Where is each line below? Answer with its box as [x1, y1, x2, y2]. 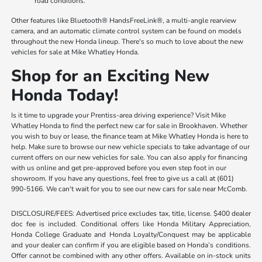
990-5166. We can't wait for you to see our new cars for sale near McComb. [11, 184, 248, 194]
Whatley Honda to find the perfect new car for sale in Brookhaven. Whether [11, 120, 248, 130]
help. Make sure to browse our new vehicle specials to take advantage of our [11, 142, 250, 151]
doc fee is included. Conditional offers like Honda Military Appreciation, [11, 219, 251, 229]
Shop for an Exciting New [11, 64, 210, 87]
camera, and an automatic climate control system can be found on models [11, 26, 242, 36]
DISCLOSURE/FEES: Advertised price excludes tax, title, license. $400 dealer [11, 208, 251, 218]
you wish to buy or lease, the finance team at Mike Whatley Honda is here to [11, 131, 249, 141]
